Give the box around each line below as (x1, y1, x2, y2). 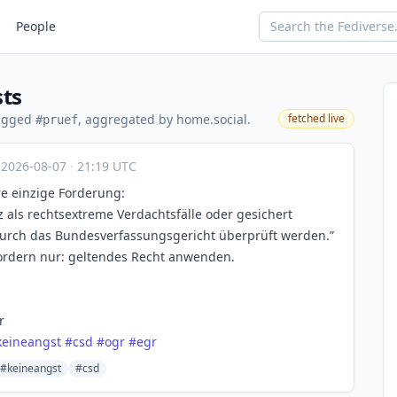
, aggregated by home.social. (78, 111, 251, 128)
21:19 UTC (74, 158, 136, 175)
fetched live (288, 111, 345, 126)
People (16, 18, 56, 35)
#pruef (35, 113, 78, 127)
